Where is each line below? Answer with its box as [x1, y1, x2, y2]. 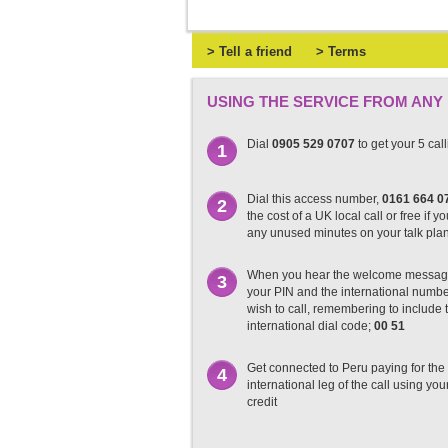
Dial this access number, [247, 192, 382, 206]
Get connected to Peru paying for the [247, 361, 445, 375]
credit [247, 395, 277, 409]
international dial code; [247, 319, 374, 333]
